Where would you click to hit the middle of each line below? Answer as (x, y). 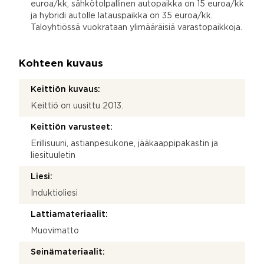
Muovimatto (55, 231)
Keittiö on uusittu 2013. (77, 106)
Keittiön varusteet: (72, 127)
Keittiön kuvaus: (65, 89)
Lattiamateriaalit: (69, 214)
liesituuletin (53, 155)
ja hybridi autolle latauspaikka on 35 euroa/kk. (122, 16)
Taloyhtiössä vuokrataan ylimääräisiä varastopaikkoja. (136, 27)
